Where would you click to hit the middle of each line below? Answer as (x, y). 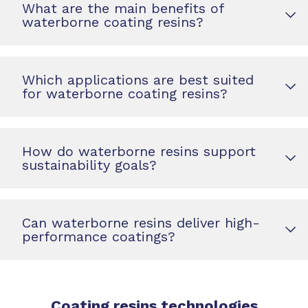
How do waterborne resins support (139, 152)
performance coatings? (99, 237)
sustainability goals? (89, 165)
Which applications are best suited (138, 80)
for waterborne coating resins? (125, 94)
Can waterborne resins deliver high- (141, 223)
